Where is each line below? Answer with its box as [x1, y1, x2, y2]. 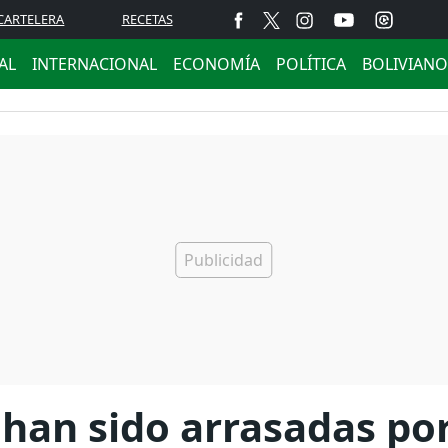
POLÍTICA [276, 53, 346, 75]
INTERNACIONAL [32, 53, 157, 75]
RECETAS [121, 10, 173, 28]
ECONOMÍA [173, 53, 260, 75]
